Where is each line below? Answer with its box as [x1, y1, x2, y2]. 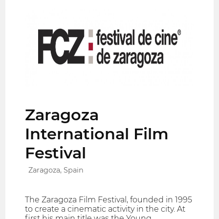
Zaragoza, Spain [28, 165, 84, 175]
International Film [25, 124, 169, 143]
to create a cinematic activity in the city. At [25, 204, 186, 214]
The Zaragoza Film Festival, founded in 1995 [25, 195, 193, 204]
